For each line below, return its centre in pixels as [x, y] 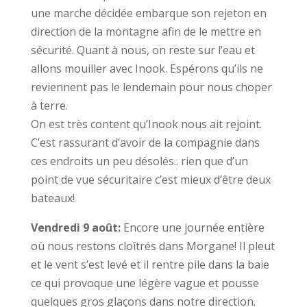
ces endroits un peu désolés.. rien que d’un [139, 161]
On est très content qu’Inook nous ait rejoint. [146, 124]
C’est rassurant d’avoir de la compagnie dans [145, 143]
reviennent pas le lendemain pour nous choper [151, 87]
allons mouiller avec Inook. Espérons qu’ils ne [147, 69]
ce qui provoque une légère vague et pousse [145, 283]
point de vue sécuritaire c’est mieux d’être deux [150, 180]
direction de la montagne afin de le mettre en [146, 32]
